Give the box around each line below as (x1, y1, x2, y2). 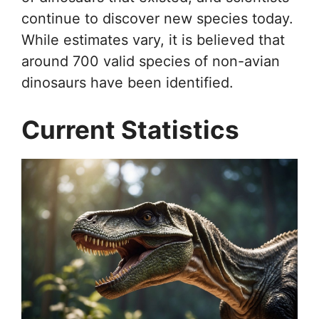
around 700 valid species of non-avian (21, 52, 280, 70)
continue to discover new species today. (21, 9, 293, 27)
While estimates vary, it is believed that (21, 31, 285, 48)
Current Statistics (21, 114, 239, 145)
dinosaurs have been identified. (21, 73, 234, 91)
